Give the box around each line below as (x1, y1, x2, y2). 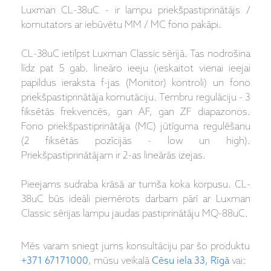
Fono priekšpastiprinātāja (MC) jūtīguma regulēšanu (21, 121, 250, 132)
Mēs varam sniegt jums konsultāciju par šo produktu (21, 241, 250, 252)
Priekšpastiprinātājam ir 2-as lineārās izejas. (21, 150, 206, 162)
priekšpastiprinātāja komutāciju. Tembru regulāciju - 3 (21, 92, 250, 103)
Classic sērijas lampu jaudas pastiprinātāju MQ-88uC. (21, 208, 248, 220)
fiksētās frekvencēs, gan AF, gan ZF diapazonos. (21, 106, 250, 118)
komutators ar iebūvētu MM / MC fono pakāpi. (21, 19, 221, 31)
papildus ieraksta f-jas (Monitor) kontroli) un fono (21, 77, 250, 89)
